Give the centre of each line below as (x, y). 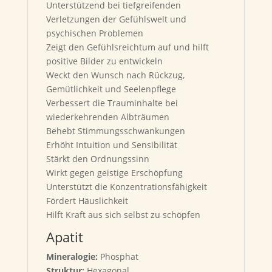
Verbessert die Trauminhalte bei (112, 103)
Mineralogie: (73, 257)
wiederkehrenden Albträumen (107, 117)
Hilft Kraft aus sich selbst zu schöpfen (123, 215)
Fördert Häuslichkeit (87, 201)
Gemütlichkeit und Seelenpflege (111, 89)
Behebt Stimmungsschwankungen (115, 131)
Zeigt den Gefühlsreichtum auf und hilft (127, 47)
